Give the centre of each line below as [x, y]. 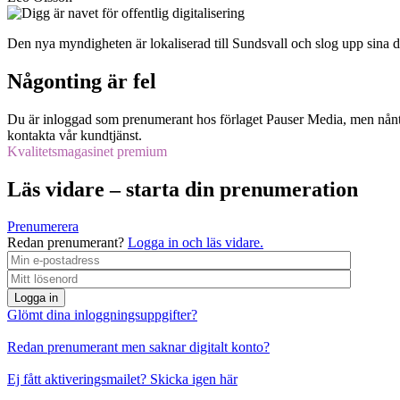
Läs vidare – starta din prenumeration [183, 189]
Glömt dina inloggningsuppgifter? [102, 315]
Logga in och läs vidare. [196, 243]
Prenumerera [43, 227]
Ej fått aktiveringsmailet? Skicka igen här [122, 379]
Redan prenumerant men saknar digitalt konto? [138, 347]
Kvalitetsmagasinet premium [87, 151]
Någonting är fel [82, 81]
